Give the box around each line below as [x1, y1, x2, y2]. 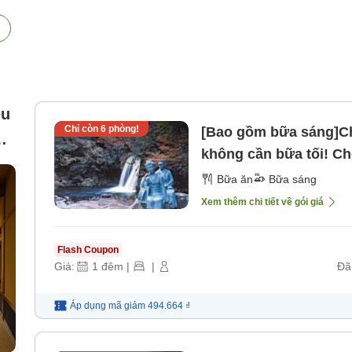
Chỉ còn [64, 123, 101, 135]
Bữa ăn [217, 173, 253, 186]
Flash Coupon [57, 244, 119, 256]
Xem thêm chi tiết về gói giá [201, 196, 324, 208]
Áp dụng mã [70, 300, 122, 312]
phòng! [105, 123, 139, 135]
